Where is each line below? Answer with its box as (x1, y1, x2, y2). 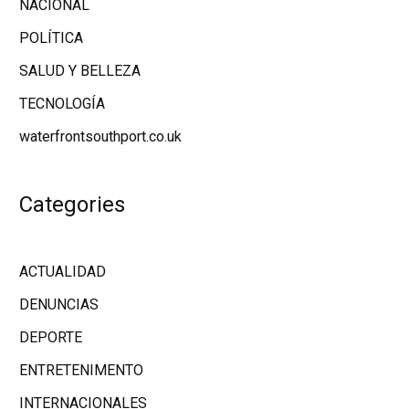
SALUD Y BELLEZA (19, 62, 141, 79)
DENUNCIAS (19, 296, 99, 313)
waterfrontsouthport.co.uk (19, 128, 182, 145)
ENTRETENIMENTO (19, 362, 143, 379)
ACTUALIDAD (19, 263, 106, 280)
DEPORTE (19, 329, 82, 346)
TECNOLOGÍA (19, 95, 105, 112)
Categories (19, 192, 125, 217)
